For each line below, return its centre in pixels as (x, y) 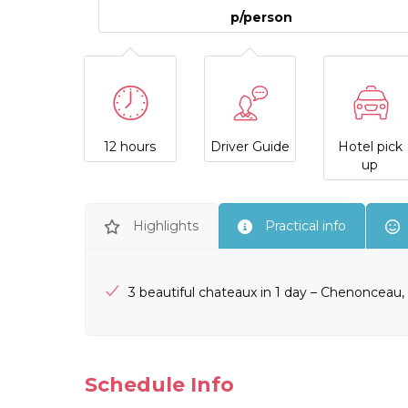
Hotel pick (370, 146)
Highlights (166, 225)
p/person (261, 17)
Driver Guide (250, 146)
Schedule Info (159, 384)
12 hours (130, 146)
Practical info (306, 225)
